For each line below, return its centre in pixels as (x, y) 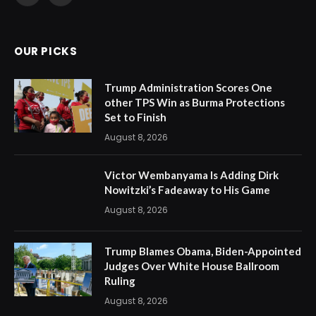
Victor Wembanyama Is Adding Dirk (192, 175)
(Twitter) (79, 14)
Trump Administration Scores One (188, 87)
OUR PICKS (46, 51)
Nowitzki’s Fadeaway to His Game (187, 189)
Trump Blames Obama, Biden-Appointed (203, 251)
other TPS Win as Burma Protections (195, 102)
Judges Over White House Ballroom (192, 266)
